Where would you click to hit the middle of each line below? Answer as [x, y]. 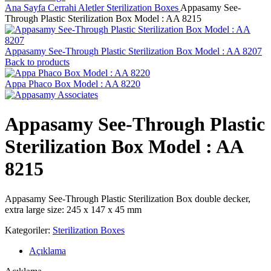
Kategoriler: [28, 230]
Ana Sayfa [26, 8]
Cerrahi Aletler [77, 8]
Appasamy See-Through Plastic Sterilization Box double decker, [128, 198]
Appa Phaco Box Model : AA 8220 [73, 84]
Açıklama [47, 250]
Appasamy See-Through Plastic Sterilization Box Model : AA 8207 [133, 51]
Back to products [37, 62]
